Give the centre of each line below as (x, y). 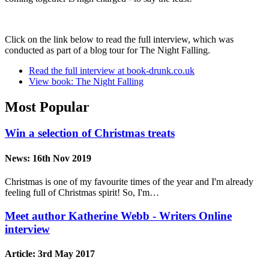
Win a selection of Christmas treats (90, 133)
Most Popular (47, 107)
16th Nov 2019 (62, 158)
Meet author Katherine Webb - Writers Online (118, 216)
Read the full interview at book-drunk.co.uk (112, 70)
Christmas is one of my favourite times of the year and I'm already (129, 181)
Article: (21, 253)
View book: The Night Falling (86, 81)
